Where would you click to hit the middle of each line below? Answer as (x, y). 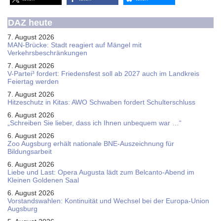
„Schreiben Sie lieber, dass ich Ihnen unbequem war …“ (94, 123)
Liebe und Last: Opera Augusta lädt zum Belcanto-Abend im (101, 172)
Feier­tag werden (33, 81)
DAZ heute (30, 23)
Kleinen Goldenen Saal (43, 180)
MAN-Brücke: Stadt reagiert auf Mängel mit (74, 45)
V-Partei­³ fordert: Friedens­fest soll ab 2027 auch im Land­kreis (103, 74)
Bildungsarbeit (30, 151)
